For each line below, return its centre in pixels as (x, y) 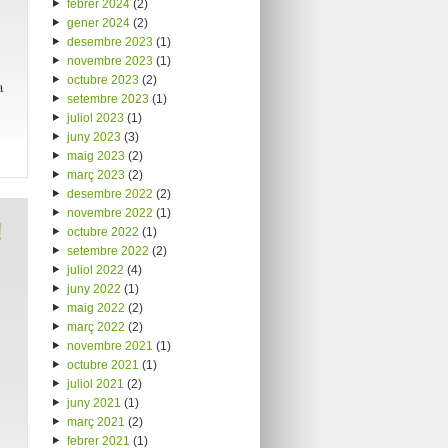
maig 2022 (95, 307)
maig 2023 (95, 155)
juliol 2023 (95, 117)
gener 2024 (98, 22)
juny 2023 (93, 136)
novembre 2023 (109, 60)
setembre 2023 (107, 98)
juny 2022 (93, 288)
